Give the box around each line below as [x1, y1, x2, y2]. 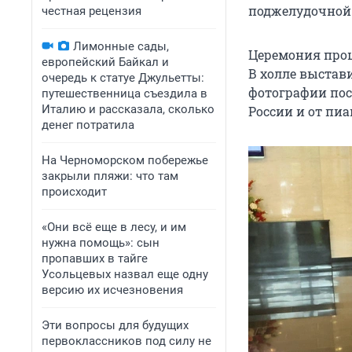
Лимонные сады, [73, 39, 169, 53]
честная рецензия [42, 4, 141, 18]
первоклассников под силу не [42, 334, 211, 348]
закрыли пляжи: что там [42, 169, 178, 183]
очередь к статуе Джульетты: [42, 71, 204, 85]
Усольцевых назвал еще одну [42, 267, 208, 281]
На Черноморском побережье [42, 153, 208, 167]
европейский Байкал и [42, 55, 169, 69]
